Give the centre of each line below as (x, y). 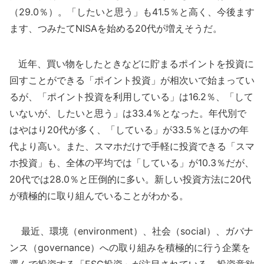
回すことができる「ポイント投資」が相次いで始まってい (132, 80)
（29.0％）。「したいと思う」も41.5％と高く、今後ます (132, 12)
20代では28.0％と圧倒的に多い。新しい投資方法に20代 (130, 179)
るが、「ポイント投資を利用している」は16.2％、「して (131, 97)
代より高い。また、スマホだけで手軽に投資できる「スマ (132, 146)
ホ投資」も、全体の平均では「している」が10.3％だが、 (132, 163)
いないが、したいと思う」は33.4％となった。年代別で (128, 113)
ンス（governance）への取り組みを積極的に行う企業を (130, 248)
